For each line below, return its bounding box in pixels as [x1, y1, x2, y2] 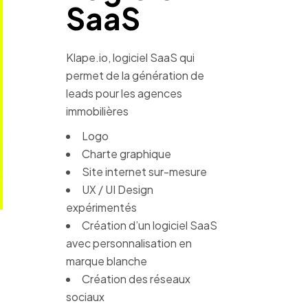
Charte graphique [82, 146, 171, 161]
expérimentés [66, 200, 137, 214]
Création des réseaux [82, 272, 190, 286]
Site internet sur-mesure [82, 164, 207, 179]
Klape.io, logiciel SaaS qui [66, 50, 195, 65]
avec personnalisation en [66, 236, 192, 250]
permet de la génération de [66, 68, 204, 82]
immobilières [66, 104, 129, 118]
